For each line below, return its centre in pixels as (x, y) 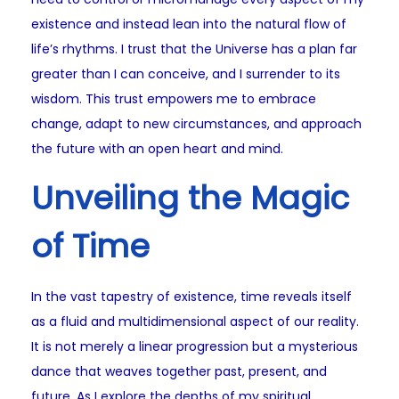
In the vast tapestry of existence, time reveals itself (191, 297)
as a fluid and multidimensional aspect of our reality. (195, 322)
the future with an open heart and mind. (157, 149)
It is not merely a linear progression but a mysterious (195, 347)
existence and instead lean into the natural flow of (189, 24)
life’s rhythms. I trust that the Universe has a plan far (194, 49)
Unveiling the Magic (190, 199)
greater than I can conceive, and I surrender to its (186, 74)
